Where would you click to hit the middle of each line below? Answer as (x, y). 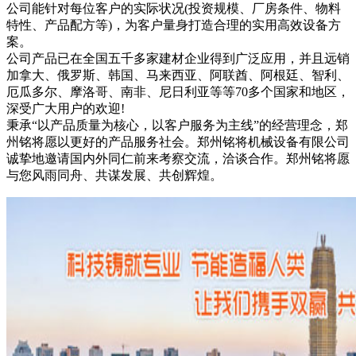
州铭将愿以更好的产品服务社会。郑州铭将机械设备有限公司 (178, 142)
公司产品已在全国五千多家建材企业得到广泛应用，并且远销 (178, 58)
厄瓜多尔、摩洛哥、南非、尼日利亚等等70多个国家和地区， (178, 92)
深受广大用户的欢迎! (66, 108)
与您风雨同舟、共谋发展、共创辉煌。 (114, 175)
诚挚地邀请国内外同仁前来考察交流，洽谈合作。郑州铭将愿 (178, 159)
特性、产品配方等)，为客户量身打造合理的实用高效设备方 (174, 25)
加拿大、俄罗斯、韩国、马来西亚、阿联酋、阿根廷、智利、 (178, 75)
